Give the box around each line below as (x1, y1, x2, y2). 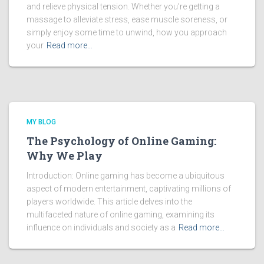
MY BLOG (27, 118, 56, 126)
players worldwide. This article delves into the (27, 197, 192, 206)
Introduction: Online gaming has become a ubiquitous (27, 171, 225, 180)
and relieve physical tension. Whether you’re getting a (27, 2, 220, 11)
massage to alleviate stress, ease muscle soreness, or (27, 15, 227, 24)
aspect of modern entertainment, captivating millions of (27, 184, 231, 193)
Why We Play (27, 148, 103, 163)
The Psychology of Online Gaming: (27, 134, 216, 148)
